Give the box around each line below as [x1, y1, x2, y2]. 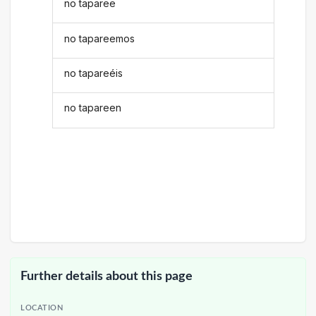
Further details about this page [20, 269, 193, 282]
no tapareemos [64, 32, 135, 44]
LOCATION [20, 305, 63, 312]
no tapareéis [64, 66, 123, 79]
